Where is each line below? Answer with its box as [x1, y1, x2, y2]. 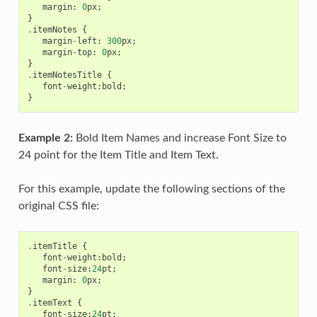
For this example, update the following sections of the [18, 183, 285, 195]
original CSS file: [18, 200, 99, 212]
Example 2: [18, 132, 73, 144]
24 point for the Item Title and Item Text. [18, 149, 219, 161]
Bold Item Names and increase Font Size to [72, 132, 287, 144]
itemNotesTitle [32, 70, 102, 81]
